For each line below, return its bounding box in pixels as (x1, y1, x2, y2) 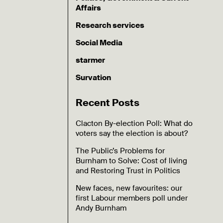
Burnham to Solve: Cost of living (76, 155, 188, 166)
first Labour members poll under (76, 193, 188, 203)
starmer (76, 55, 106, 65)
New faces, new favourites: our (76, 183, 183, 193)
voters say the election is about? (76, 128, 188, 138)
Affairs (76, 2, 102, 13)
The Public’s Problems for (76, 145, 165, 156)
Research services (76, 20, 145, 30)
